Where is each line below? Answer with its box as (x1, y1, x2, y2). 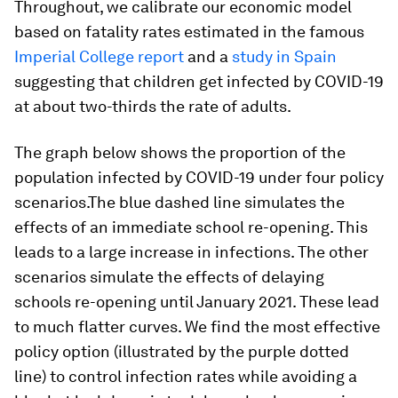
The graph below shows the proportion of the (14, 142, 346, 162)
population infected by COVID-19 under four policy (14, 167, 384, 187)
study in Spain (232, 46, 337, 66)
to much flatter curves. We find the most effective (14, 316, 380, 336)
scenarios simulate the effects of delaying (14, 267, 324, 286)
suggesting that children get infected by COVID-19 (14, 71, 384, 91)
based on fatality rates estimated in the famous (14, 21, 364, 41)
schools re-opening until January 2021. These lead (14, 291, 379, 311)
